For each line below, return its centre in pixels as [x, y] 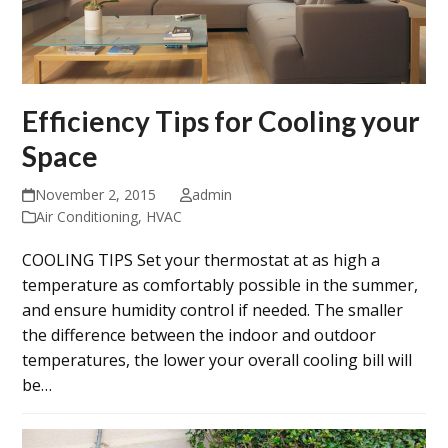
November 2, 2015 [95, 195]
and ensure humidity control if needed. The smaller [213, 310]
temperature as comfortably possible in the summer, [220, 285]
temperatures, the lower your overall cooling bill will [217, 360]
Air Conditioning [87, 217]
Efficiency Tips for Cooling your [221, 121]
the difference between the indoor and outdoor [199, 335]
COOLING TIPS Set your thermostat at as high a [201, 260]
